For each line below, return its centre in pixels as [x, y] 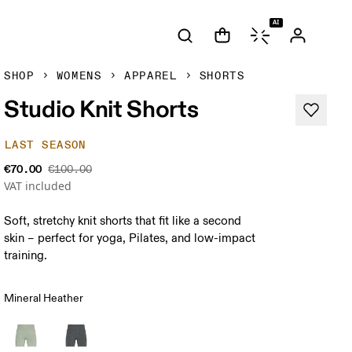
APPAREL [150, 76]
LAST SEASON [46, 145]
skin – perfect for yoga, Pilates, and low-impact [130, 238]
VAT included [38, 186]
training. [26, 256]
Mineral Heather [44, 298]
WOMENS [79, 76]
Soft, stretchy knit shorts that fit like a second [123, 221]
